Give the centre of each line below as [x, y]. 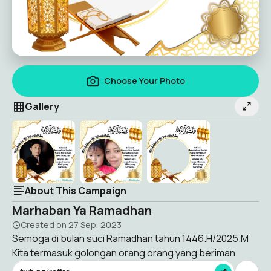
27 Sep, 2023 [95, 224]
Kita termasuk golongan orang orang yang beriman [124, 253]
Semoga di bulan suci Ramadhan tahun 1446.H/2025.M [130, 238]
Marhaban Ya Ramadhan [82, 210]
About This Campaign [76, 190]
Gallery [42, 106]
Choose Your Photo [144, 81]
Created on [44, 224]
